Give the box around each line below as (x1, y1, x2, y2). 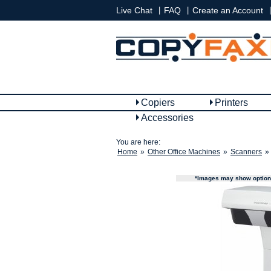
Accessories (141, 113, 194, 123)
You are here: (116, 138, 160, 146)
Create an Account (192, 5, 263, 15)
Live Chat (116, 5, 152, 15)
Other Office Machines (148, 148, 220, 156)
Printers (215, 97, 248, 108)
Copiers (141, 97, 175, 108)
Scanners (230, 148, 262, 156)
